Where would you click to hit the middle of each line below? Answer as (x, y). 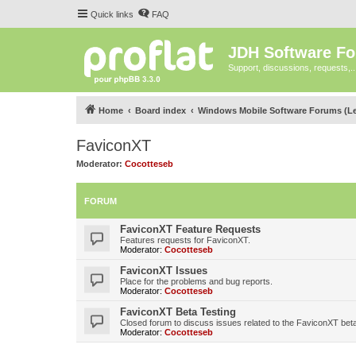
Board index (161, 110)
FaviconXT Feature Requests (190, 229)
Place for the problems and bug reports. (196, 281)
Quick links (112, 14)
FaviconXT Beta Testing (178, 311)
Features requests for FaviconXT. (185, 240)
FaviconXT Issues (164, 270)
